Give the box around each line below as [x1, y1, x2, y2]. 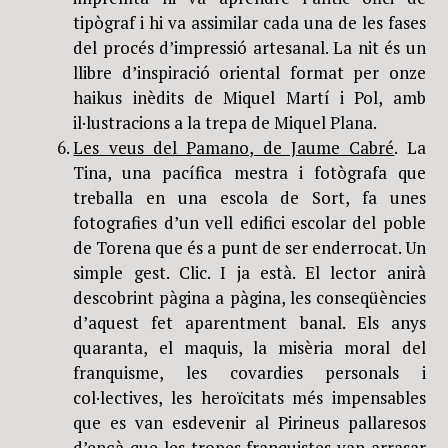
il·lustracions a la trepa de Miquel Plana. [73, 110, 378, 134]
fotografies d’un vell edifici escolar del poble [73, 210, 426, 234]
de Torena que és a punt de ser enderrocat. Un [73, 235, 426, 259]
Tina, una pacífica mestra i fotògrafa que [73, 160, 426, 184]
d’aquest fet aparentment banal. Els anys [73, 310, 426, 334]
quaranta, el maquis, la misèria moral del [73, 335, 426, 359]
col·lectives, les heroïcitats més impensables [73, 385, 426, 409]
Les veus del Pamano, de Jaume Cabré [73, 135, 395, 159]
